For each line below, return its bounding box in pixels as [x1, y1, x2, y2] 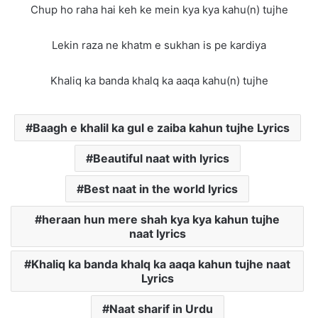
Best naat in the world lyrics [84, 181, 238, 196]
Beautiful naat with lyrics [92, 150, 229, 165]
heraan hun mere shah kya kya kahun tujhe [42, 212, 280, 226]
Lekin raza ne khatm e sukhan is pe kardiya [52, 38, 266, 52]
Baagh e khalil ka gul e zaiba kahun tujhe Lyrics [32, 120, 290, 135]
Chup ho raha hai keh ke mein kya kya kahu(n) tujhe [30, 2, 288, 16]
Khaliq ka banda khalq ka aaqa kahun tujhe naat [31, 256, 290, 271]
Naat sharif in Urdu [109, 301, 213, 316]
